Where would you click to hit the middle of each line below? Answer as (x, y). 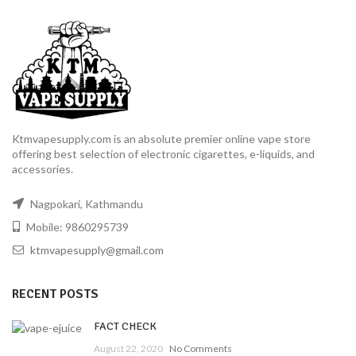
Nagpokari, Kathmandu (85, 204)
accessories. (43, 169)
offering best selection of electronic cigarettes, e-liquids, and (163, 154)
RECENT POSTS (55, 294)
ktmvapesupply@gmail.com (97, 250)
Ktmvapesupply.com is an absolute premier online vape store (161, 139)
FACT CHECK (125, 327)
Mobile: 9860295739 (76, 227)
